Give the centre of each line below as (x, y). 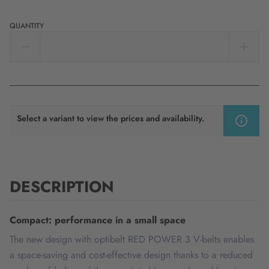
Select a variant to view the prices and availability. (110, 118)
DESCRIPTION (62, 187)
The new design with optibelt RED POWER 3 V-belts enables (132, 239)
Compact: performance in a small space (98, 220)
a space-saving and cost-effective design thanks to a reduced (131, 255)
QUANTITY (27, 26)
